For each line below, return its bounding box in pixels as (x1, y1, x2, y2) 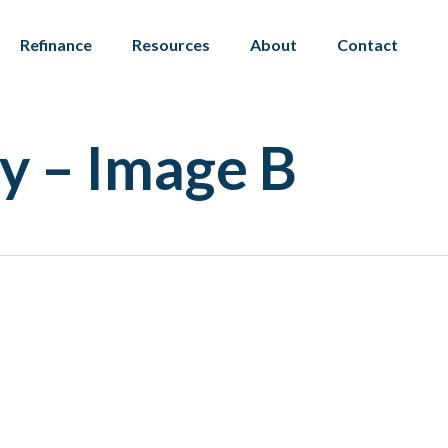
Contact (337, 35, 399, 54)
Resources (132, 35, 211, 54)
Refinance (20, 35, 93, 54)
